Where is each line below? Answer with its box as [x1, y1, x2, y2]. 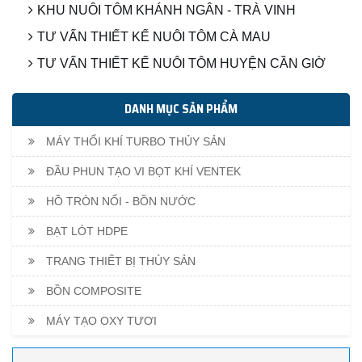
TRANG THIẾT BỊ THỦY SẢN [43, 255, 196, 268]
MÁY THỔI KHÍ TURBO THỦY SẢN [43, 135, 225, 149]
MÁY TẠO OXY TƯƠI [43, 314, 157, 328]
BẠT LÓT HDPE [43, 225, 128, 238]
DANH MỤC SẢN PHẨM [124, 99, 238, 120]
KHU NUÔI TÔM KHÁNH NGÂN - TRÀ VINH [37, 3, 296, 18]
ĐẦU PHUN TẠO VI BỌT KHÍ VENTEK [43, 165, 241, 179]
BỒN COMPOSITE [43, 284, 141, 298]
